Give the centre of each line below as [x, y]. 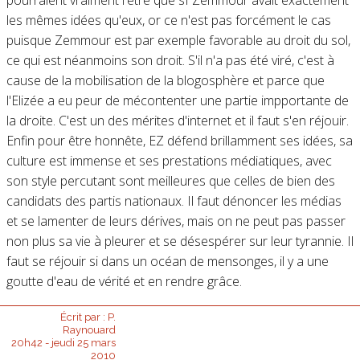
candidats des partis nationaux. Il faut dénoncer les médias [174, 200]
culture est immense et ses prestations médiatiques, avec [169, 160]
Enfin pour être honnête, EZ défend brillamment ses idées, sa [179, 140]
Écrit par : [84, 317]
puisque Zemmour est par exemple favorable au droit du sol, [178, 40]
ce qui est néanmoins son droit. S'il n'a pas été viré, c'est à [170, 60]
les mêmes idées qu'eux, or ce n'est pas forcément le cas [168, 20]
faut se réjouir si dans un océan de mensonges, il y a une [167, 261]
